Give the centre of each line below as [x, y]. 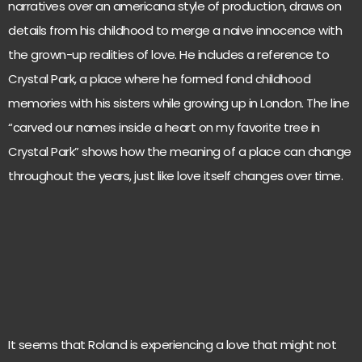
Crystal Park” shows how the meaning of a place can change [180, 152]
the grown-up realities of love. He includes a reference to [168, 55]
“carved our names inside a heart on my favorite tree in [164, 127]
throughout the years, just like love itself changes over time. [177, 176]
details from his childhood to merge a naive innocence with [175, 30]
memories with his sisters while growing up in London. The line [179, 103]
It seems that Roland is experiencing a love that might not [172, 345]
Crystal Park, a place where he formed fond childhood [159, 79]
